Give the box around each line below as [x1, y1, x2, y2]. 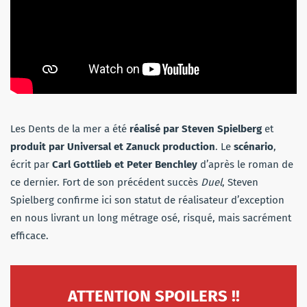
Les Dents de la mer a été [10, 123, 130, 136]
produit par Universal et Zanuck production [10, 140, 215, 153]
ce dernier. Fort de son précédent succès [10, 176, 201, 189]
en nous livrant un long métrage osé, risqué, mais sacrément [10, 212, 291, 225]
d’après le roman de [197, 158, 293, 171]
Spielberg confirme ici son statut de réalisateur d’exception [10, 194, 284, 207]
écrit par [10, 158, 52, 171]
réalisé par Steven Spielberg [130, 123, 262, 136]
